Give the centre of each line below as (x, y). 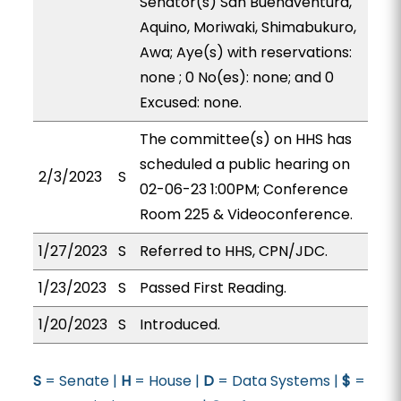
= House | (166, 381)
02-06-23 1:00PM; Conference (243, 189)
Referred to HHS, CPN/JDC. (233, 251)
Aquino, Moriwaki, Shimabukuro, (247, 27)
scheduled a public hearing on (244, 164)
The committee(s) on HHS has (245, 139)
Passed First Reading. (213, 288)
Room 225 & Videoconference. (246, 214)
